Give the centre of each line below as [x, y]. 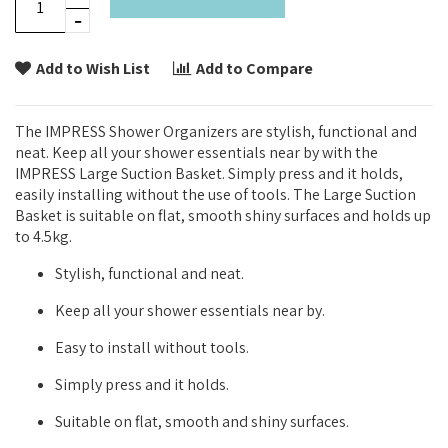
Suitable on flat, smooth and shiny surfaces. [202, 421]
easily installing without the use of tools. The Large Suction [215, 194]
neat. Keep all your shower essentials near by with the [196, 152]
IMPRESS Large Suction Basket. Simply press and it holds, [209, 173]
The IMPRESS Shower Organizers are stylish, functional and [216, 131]
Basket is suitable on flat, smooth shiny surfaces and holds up [223, 215]
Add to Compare [254, 68]
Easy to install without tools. [152, 347]
